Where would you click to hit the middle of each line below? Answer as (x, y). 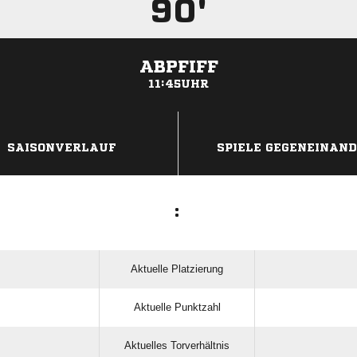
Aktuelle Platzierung (177, 269)
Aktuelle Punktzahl (177, 308)
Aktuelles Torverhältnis (177, 346)
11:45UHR (178, 84)
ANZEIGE (178, 120)
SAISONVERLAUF (62, 148)
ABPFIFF (178, 67)
